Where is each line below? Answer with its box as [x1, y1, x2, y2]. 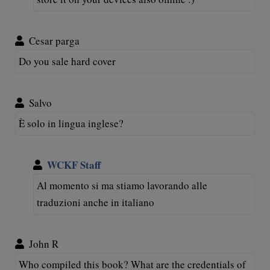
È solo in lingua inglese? [19, 116, 124, 130]
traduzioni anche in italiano [37, 195, 154, 209]
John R [29, 237, 58, 251]
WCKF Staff [47, 157, 101, 172]
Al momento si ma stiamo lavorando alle [37, 178, 207, 192]
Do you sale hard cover [19, 54, 116, 68]
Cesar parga [29, 34, 80, 48]
